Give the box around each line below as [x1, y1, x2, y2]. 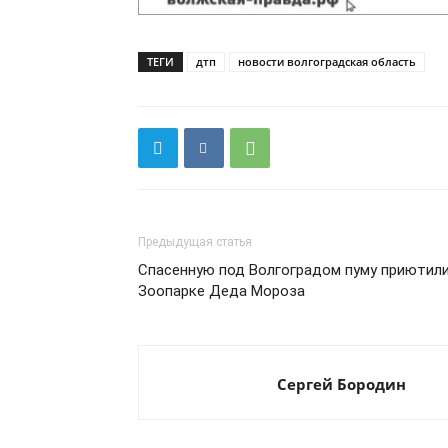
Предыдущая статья [138, 235, 252, 249]
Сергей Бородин [277, 374, 406, 394]
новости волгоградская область [238, 54, 416, 69]
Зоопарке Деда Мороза [138, 282, 305, 300]
